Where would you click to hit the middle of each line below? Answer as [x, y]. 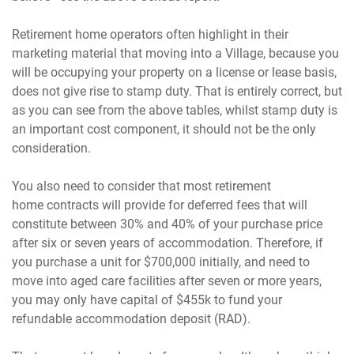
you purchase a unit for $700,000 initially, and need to [161, 262]
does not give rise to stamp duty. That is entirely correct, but [177, 91]
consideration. [52, 148]
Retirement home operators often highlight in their [151, 34]
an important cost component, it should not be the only [164, 129]
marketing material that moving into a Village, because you [176, 53]
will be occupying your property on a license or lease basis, [175, 72]
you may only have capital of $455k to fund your [147, 299]
